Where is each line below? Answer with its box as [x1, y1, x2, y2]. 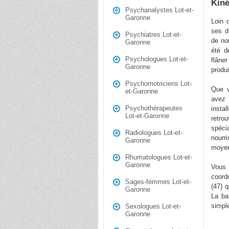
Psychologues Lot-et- [125, 55, 188, 63]
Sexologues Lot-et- [125, 202, 181, 210]
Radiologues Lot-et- [125, 129, 182, 136]
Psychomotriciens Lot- [125, 80, 192, 87]
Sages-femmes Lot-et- [125, 178, 191, 186]
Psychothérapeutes [125, 104, 182, 112]
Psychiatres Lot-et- [125, 31, 181, 38]
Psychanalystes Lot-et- [125, 6, 194, 14]
